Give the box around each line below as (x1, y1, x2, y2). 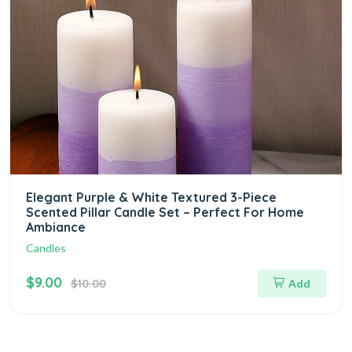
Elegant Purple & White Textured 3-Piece (26, 189, 277, 205)
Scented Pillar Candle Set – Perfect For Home (26, 204, 304, 220)
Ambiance (26, 219, 86, 235)
